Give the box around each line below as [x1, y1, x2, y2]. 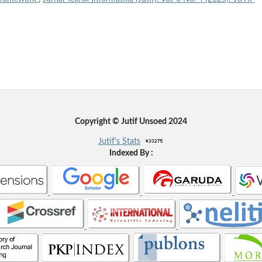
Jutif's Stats [98, 137, 140, 146]
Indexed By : [109, 149, 153, 158]
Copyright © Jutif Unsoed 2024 [75, 118, 187, 126]
